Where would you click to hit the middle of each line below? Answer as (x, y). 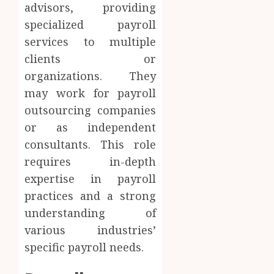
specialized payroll (91, 24)
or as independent (91, 127)
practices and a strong (91, 195)
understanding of (91, 213)
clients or (91, 58)
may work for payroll (91, 93)
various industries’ (91, 230)
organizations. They (91, 76)
